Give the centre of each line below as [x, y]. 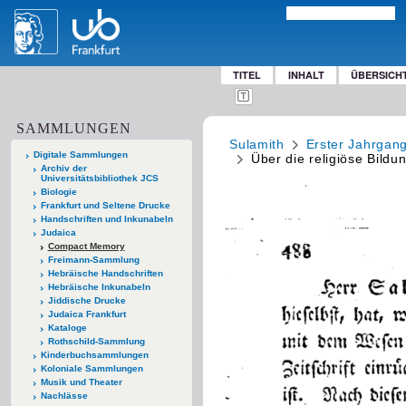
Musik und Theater [81, 382]
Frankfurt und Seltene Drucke [105, 205]
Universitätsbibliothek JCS [99, 178]
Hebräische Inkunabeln [99, 286]
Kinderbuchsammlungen [94, 354]
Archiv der [63, 168]
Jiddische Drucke [87, 300]
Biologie [58, 191]
